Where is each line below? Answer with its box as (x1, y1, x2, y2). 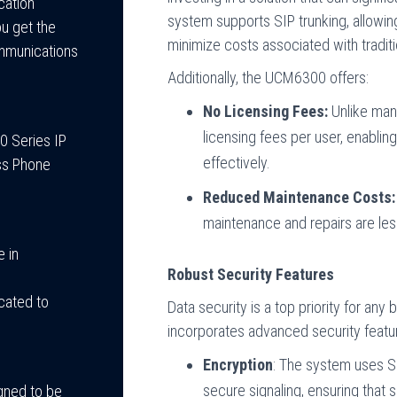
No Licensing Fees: (203, 102, 329, 121)
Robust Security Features (167, 265, 335, 284)
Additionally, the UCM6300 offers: (167, 68, 370, 87)
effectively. (203, 153, 271, 172)
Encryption (203, 355, 274, 374)
